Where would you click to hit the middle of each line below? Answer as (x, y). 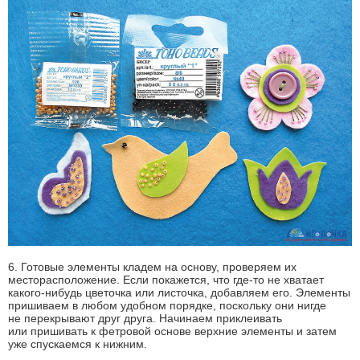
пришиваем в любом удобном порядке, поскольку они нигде (167, 306)
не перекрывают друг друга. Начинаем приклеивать (145, 319)
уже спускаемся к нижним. (78, 344)
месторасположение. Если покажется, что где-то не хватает (166, 280)
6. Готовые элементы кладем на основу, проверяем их (152, 267)
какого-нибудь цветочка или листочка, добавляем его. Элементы (179, 293)
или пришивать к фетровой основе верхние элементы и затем (172, 331)
